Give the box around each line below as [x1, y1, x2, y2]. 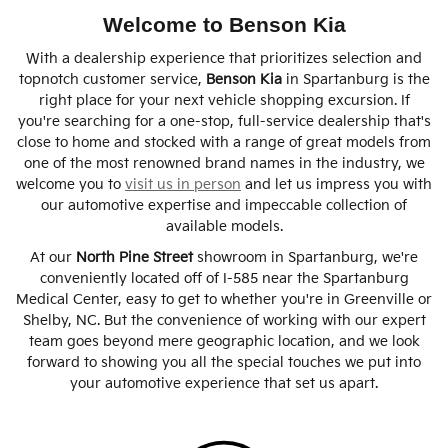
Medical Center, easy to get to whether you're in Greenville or [16, 291, 432, 309]
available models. [165, 218, 283, 236]
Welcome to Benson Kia [102, 12, 346, 36]
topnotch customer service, [18, 71, 206, 89]
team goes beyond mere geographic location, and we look [28, 333, 420, 351]
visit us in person [125, 176, 241, 194]
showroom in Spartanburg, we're [193, 249, 418, 267]
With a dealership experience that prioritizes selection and [26, 50, 422, 68]
